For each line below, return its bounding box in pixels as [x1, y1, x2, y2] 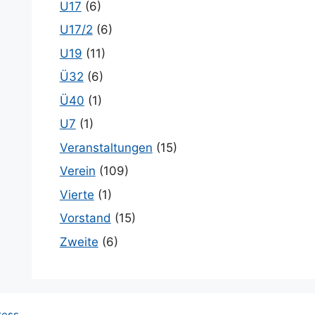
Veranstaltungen [59, 140, 153, 155]
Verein [59, 164, 96, 178]
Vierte [59, 187, 94, 202]
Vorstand [59, 211, 111, 225]
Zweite [59, 234, 98, 249]
